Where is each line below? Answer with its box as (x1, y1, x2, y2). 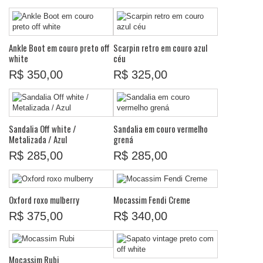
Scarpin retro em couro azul (113, 41, 207, 54)
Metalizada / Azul (9, 133, 67, 146)
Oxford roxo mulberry (9, 193, 79, 206)
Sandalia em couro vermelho (113, 122, 208, 135)
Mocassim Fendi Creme (113, 193, 190, 206)
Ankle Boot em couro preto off (9, 41, 110, 54)
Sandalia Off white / (9, 122, 76, 135)
